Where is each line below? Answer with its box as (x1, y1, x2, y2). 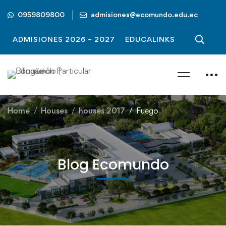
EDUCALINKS (125, 35, 175, 43)
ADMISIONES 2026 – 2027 (13, 35, 115, 43)
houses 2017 (79, 106, 125, 116)
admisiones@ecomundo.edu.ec (91, 10, 198, 19)
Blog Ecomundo (57, 155, 169, 175)
